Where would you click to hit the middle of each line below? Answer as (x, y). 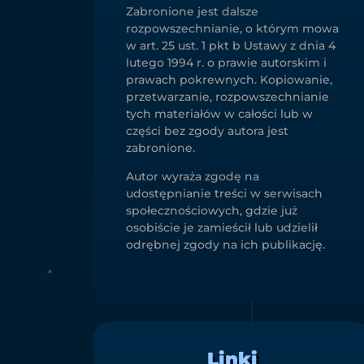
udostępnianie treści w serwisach (224, 193)
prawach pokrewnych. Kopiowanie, (229, 79)
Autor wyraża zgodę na (192, 176)
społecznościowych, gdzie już (211, 210)
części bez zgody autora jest (207, 130)
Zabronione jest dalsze (192, 11)
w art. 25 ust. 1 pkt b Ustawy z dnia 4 (230, 45)
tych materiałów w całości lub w (219, 113)
